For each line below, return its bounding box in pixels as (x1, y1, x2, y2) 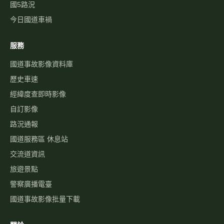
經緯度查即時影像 (10, 90, 66, 98)
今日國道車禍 (10, 15, 52, 24)
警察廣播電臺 (10, 180, 52, 188)
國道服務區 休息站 (10, 135, 68, 143)
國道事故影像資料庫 (10, 60, 73, 68)
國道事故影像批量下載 (10, 195, 80, 203)
